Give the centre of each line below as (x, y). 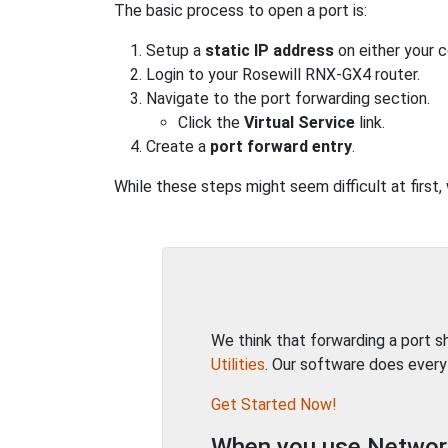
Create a (178, 146)
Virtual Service (299, 122)
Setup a (175, 50)
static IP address (269, 50)
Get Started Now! (274, 404)
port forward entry (281, 146)
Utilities (238, 364)
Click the (211, 122)
